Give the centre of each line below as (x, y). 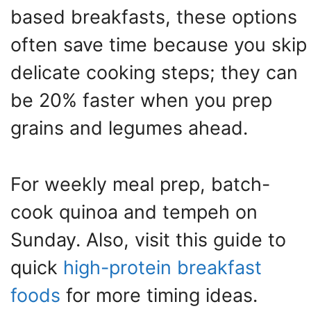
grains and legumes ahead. (129, 128)
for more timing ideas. (159, 295)
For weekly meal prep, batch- (140, 184)
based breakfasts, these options (154, 17)
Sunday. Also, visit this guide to (148, 239)
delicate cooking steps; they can (154, 73)
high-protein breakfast (162, 267)
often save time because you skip (159, 45)
